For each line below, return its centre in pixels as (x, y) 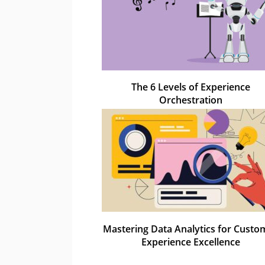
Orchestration (190, 100)
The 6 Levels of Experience (190, 87)
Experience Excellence (190, 242)
